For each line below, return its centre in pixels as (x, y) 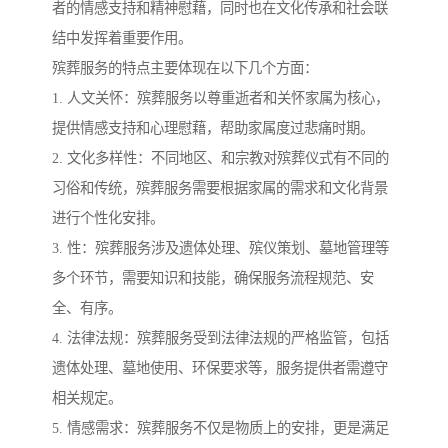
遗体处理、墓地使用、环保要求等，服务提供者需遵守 (220, 368)
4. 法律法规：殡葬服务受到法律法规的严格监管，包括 (220, 338)
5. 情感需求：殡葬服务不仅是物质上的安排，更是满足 (220, 428)
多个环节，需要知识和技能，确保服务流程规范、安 (213, 278)
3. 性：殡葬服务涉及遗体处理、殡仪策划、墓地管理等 (220, 248)
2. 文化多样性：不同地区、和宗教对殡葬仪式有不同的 (220, 158)
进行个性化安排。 (108, 218)
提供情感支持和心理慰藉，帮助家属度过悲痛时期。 (213, 128)
